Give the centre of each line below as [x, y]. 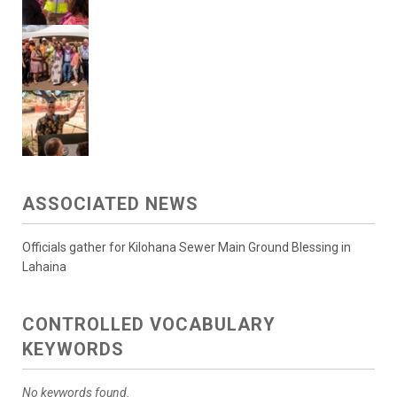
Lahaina [44, 267]
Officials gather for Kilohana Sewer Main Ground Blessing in [187, 248]
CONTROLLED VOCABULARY [149, 325]
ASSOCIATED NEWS [110, 204]
